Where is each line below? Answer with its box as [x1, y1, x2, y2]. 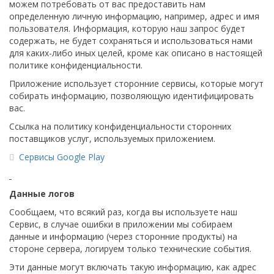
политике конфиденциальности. [9, 59, 143, 71]
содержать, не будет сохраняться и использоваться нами [9, 35, 253, 46]
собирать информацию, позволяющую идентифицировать [9, 90, 254, 102]
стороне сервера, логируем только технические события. [9, 243, 251, 254]
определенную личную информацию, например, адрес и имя [9, 10, 259, 22]
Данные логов [9, 188, 75, 199]
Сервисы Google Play [19, 151, 105, 163]
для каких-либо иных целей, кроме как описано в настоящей [9, 47, 262, 59]
